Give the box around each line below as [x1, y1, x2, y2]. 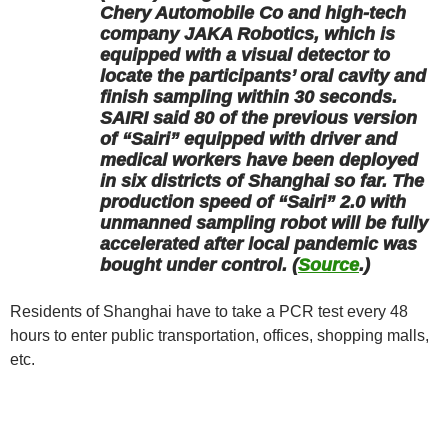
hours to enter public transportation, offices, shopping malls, [10, 326, 429, 344]
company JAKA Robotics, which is [100, 23, 395, 44]
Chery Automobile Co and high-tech [100, 2, 406, 23]
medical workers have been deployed [100, 149, 418, 170]
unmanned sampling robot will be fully [100, 212, 428, 233]
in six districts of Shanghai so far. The [100, 170, 424, 191]
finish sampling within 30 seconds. [100, 86, 397, 107]
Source [298, 254, 359, 275]
